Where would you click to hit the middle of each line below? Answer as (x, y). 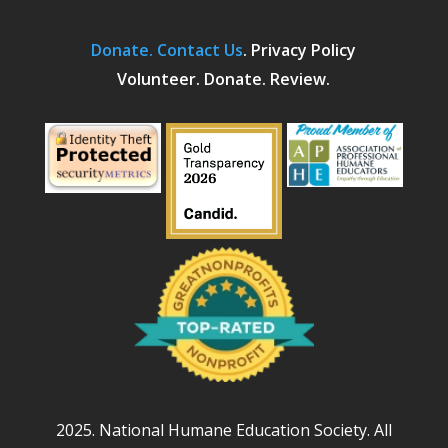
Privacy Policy (304, 49)
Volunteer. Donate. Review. (224, 78)
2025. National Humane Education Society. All (223, 429)
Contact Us (200, 49)
